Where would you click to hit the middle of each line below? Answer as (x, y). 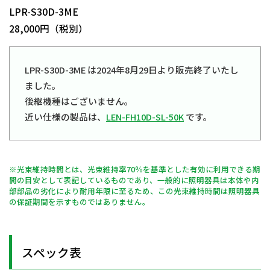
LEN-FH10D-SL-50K (145, 117)
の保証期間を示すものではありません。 (80, 202)
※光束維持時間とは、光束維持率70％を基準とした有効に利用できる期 (135, 169)
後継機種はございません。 (79, 101)
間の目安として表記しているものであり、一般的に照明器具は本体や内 (134, 180)
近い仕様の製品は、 (65, 117)
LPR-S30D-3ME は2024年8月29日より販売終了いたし (132, 70)
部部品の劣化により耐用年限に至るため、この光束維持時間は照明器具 (134, 191)
